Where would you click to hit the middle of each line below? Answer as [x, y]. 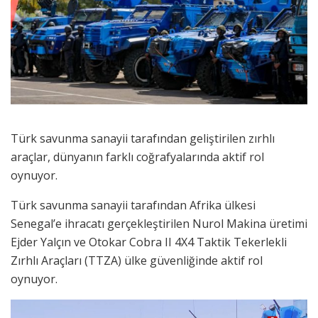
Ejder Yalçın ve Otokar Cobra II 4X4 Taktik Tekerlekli [149, 242]
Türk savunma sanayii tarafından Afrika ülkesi [133, 205]
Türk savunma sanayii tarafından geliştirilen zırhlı [143, 139]
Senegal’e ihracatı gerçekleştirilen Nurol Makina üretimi [159, 224]
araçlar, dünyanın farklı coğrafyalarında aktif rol [137, 157]
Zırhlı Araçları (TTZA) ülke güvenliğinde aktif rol [137, 261]
